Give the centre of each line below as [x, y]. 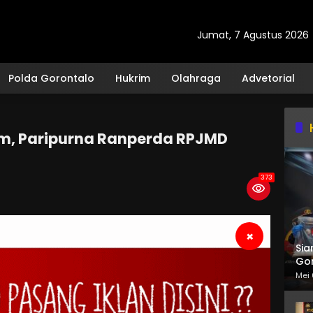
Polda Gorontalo [51, 78]
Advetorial [268, 78]
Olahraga [196, 78]
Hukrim [133, 78]
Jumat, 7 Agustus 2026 [253, 35]
